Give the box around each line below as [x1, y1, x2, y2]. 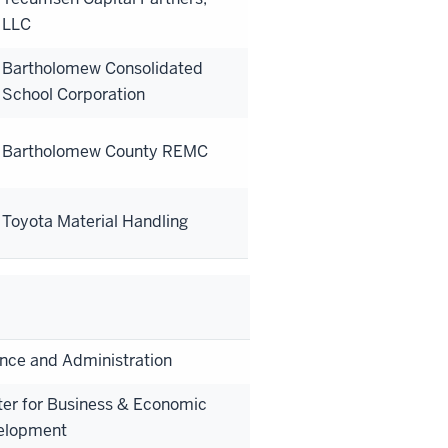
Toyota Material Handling [2, 210, 188, 232]
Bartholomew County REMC [2, 140, 208, 162]
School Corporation [2, 83, 145, 105]
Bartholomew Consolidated [2, 57, 203, 79]
